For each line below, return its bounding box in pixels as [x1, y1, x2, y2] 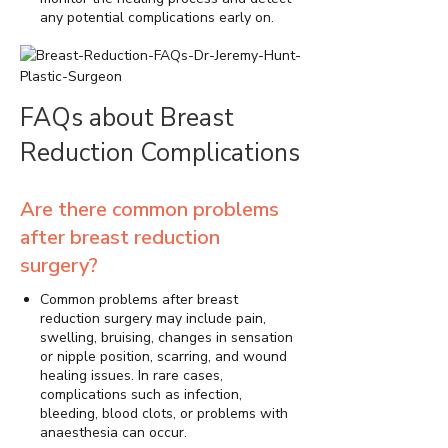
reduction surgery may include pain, [40, 308, 266, 328]
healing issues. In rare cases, [40, 365, 223, 385]
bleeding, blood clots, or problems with [40, 403, 288, 423]
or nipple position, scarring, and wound [40, 346, 287, 366]
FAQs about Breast [20, 100, 234, 135]
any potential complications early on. [40, 7, 274, 27]
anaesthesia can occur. [40, 422, 187, 442]
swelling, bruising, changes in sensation [40, 327, 293, 347]
